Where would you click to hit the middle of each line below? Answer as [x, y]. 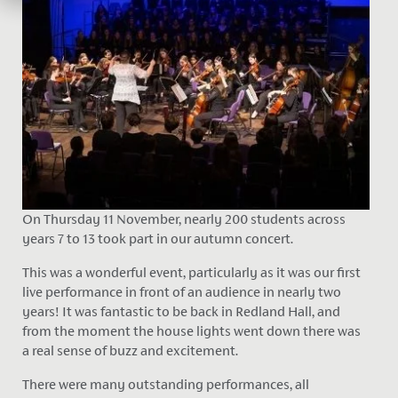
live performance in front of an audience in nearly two [181, 292]
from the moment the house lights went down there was [191, 331]
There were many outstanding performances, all [165, 385]
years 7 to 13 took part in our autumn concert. [157, 239]
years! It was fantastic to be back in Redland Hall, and [181, 312]
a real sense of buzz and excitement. [130, 351]
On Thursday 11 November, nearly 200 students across [183, 219]
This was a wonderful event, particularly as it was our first [191, 273]
